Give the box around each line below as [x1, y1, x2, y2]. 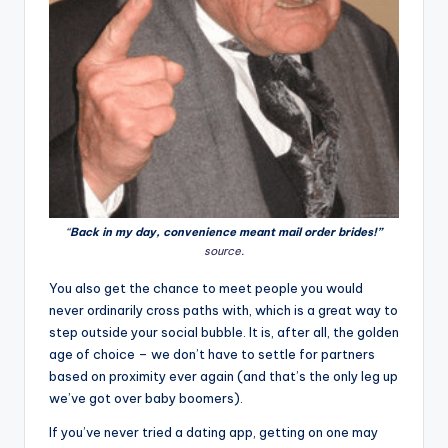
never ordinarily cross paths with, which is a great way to [49, 301, 398, 318]
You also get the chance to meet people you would [49, 279, 363, 296]
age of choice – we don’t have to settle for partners [49, 345, 375, 362]
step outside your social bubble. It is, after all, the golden [49, 323, 399, 340]
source [204, 243, 241, 258]
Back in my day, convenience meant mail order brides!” [70, 224, 382, 239]
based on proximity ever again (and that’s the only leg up [49, 367, 398, 384]
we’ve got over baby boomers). [49, 389, 243, 406]
